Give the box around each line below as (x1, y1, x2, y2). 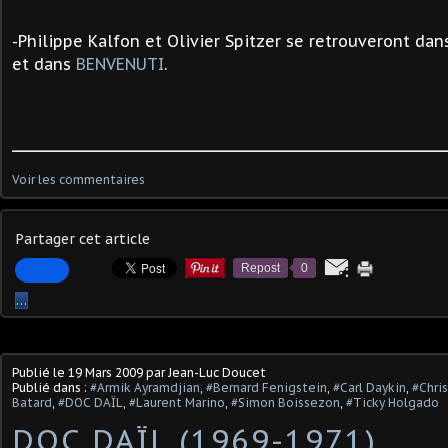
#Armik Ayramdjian (90, 380, 200, 395)
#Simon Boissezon (231, 395, 340, 410)
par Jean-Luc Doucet (143, 365, 266, 380)
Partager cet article (15, 230, 150, 248)
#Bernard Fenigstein (206, 380, 327, 395)
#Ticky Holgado (346, 395, 439, 410)
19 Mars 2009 (68, 365, 143, 380)
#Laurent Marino (129, 395, 225, 410)
